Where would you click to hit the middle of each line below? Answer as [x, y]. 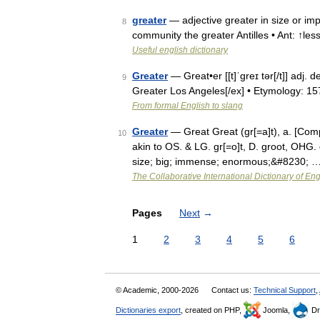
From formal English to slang [187, 106]
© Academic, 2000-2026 [158, 290]
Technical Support [285, 290]
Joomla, [276, 310]
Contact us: [232, 290]
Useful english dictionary [180, 50]
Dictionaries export [148, 310]
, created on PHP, [212, 310]
